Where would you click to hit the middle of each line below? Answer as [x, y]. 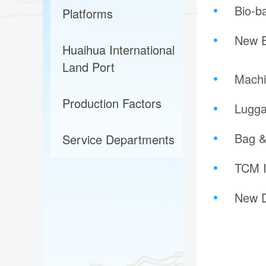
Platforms [88, 13]
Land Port [88, 66]
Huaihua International [118, 49]
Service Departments [118, 139]
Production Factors [112, 103]
